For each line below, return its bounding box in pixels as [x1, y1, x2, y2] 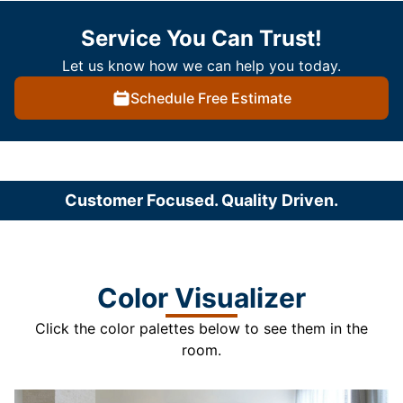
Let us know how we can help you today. [62, 57, 341, 76]
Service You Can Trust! [81, 25, 322, 52]
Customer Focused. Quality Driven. [65, 191, 338, 210]
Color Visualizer [97, 282, 306, 315]
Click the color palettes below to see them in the [35, 319, 368, 338]
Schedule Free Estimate [130, 89, 291, 108]
